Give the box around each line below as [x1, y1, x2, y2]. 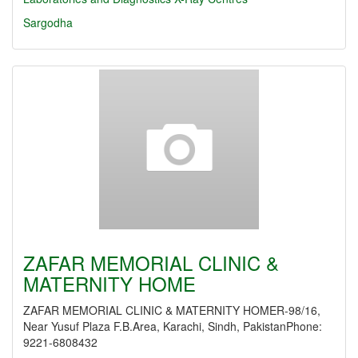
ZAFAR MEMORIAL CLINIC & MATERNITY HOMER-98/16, [23, 302, 320, 318]
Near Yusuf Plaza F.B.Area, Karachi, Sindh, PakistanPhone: [23, 318, 322, 334]
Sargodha [23, 14, 73, 30]
